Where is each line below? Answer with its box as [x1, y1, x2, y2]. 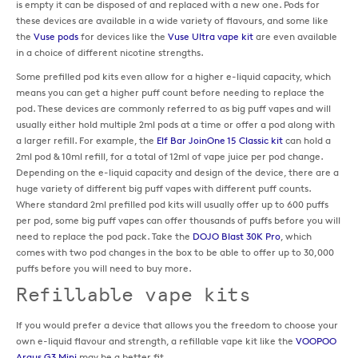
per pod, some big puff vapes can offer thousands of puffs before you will [16, 213, 340, 226]
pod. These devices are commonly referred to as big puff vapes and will [16, 101, 331, 114]
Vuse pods [34, 30, 78, 42]
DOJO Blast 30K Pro [193, 229, 280, 242]
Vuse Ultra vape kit [168, 30, 253, 42]
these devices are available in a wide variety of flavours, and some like [16, 14, 328, 26]
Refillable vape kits [16, 282, 251, 306]
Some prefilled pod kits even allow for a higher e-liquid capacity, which [16, 70, 331, 82]
